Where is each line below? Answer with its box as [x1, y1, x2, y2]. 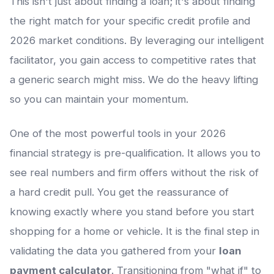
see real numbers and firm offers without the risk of [10, 166, 259, 179]
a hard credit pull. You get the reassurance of [10, 186, 229, 199]
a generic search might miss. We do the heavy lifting [10, 73, 258, 86]
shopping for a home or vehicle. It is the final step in [10, 225, 259, 238]
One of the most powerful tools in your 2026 [10, 127, 226, 140]
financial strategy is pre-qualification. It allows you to [10, 147, 261, 160]
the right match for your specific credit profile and [10, 15, 250, 28]
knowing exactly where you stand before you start [10, 206, 254, 218]
